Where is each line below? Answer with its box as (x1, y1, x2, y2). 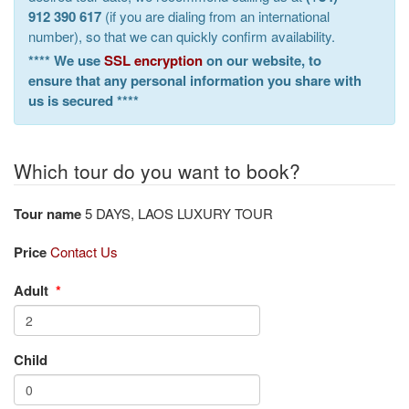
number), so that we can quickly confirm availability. (28, 26, 335, 46)
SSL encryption (104, 50, 203, 70)
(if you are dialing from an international (101, 6, 330, 26)
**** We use (28, 50, 104, 70)
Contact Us (50, 242, 118, 261)
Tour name (14, 204, 81, 224)
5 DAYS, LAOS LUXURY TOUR (177, 204, 273, 223)
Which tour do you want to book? (14, 157, 300, 184)
